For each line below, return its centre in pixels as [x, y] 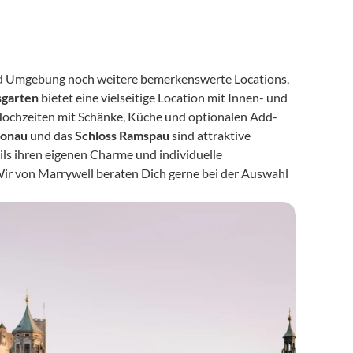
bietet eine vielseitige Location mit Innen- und [163, 97]
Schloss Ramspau [123, 135]
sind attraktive [210, 135]
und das [52, 135]
